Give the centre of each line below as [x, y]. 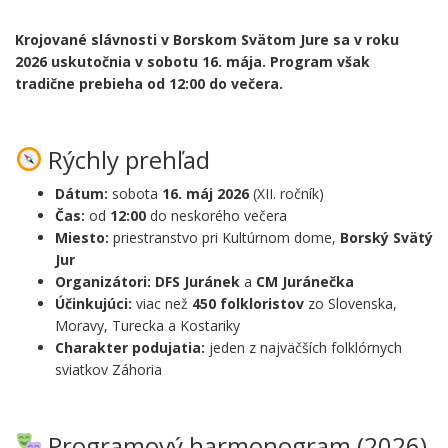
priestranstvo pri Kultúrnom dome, [224, 237]
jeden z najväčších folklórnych [303, 347]
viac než [162, 303]
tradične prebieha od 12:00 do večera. [149, 83]
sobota [135, 193]
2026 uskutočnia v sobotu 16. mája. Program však [192, 61]
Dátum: [81, 193]
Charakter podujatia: [130, 347]
